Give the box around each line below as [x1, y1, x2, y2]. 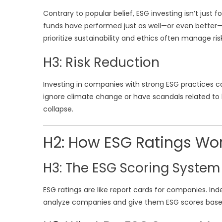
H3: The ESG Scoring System [43, 159, 220, 177]
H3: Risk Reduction [43, 54, 160, 71]
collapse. [43, 104, 73, 114]
